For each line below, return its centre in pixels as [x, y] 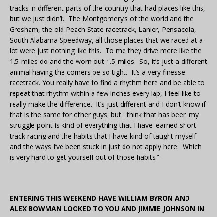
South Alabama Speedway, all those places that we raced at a [106, 40]
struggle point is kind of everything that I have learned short [103, 125]
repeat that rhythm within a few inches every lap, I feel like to [105, 93]
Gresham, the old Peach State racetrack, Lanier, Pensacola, [103, 30]
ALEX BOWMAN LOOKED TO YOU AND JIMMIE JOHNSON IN [107, 209]
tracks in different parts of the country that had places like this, [108, 8]
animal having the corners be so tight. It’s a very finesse [97, 72]
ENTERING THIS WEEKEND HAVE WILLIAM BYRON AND [100, 198]
